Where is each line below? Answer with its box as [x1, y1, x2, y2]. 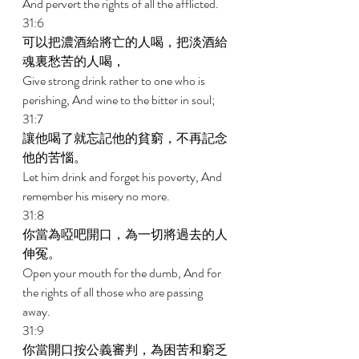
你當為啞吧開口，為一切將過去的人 [22, 225, 228, 244]
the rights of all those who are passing [22, 283, 205, 301]
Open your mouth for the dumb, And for [22, 264, 224, 282]
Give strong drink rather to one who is [22, 71, 208, 90]
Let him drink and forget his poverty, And [22, 167, 224, 186]
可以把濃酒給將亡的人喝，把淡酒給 [22, 33, 228, 51]
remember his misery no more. [22, 187, 172, 205]
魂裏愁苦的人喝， [22, 52, 127, 71]
